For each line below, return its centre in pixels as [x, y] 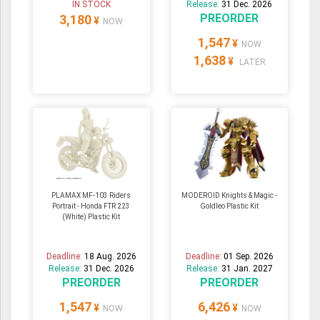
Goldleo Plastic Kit [230, 206]
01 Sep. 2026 [248, 257]
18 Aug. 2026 [110, 257]
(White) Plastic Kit [91, 217]
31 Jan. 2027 [247, 269]
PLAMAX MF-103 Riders [91, 196]
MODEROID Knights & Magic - [230, 196]
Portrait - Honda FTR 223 [91, 206]
